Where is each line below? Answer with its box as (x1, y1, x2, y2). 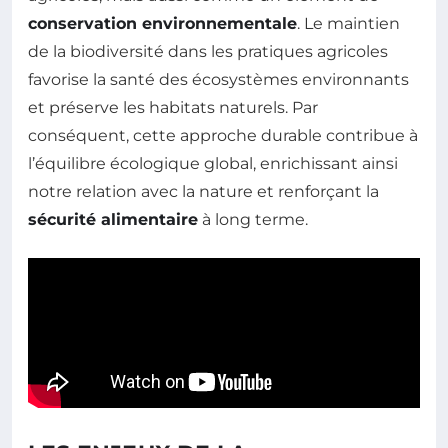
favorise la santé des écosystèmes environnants (28, 70, 409, 90)
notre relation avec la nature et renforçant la (28, 182, 379, 202)
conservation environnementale (28, 14, 297, 34)
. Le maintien (297, 14, 400, 34)
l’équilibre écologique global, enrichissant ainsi (28, 154, 398, 174)
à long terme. (198, 210, 308, 230)
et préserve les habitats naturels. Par (28, 98, 318, 118)
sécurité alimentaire (28, 210, 198, 230)
